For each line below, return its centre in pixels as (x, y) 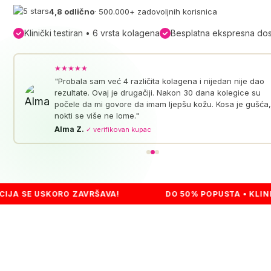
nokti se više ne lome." (96, 115)
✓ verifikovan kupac (118, 129)
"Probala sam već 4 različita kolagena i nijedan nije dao (159, 81)
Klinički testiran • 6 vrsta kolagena (92, 33)
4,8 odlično (72, 12)
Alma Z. (70, 129)
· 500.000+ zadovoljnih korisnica (156, 12)
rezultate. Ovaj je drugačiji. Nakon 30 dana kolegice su (157, 92)
